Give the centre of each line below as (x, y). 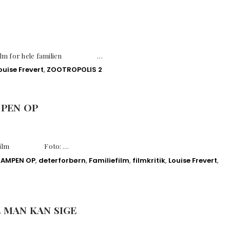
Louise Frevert (193, 160)
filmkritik (149, 160)
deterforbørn (62, 160)
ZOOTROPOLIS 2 (74, 70)
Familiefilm (109, 160)
